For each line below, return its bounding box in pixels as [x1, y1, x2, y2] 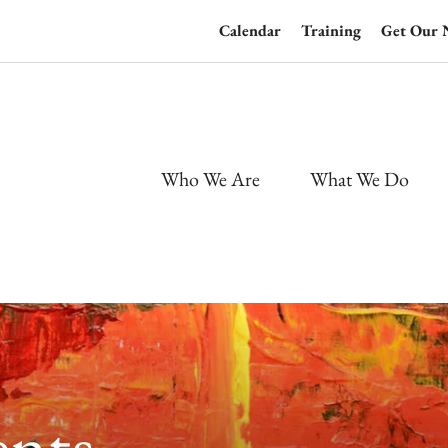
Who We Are [161, 165, 260, 192]
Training [301, 20, 361, 41]
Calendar [219, 20, 281, 41]
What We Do [310, 165, 409, 192]
